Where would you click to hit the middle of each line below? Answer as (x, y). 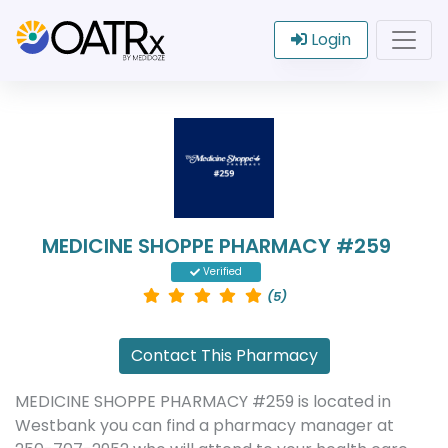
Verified (221, 271)
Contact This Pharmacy (224, 355)
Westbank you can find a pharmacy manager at (204, 425)
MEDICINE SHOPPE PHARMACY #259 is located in (203, 401)
